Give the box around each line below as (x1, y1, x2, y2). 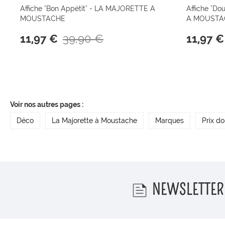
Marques (155, 117, 184, 125)
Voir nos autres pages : (10, 100, 83, 109)
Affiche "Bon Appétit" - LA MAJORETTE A (20, 5, 155, 13)
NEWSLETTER (152, 181, 223, 199)
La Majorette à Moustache (52, 117, 137, 125)
